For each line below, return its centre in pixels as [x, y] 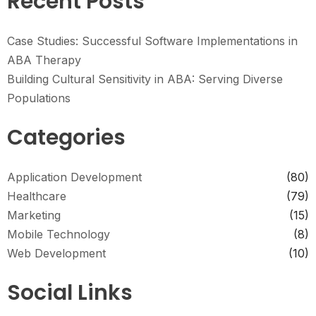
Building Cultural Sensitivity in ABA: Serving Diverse [145, 79]
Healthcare [37, 196]
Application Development [74, 177]
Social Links [70, 293]
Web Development [56, 254]
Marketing [34, 215]
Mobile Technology [59, 235]
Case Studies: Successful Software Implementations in [152, 41]
